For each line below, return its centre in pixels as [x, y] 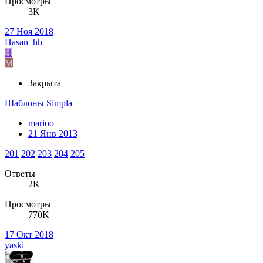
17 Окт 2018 [29, 234]
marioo [41, 123]
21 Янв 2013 [53, 133]
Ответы [20, 173]
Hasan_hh [23, 42]
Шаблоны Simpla [38, 103]
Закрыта [45, 83]
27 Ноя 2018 [29, 31]
